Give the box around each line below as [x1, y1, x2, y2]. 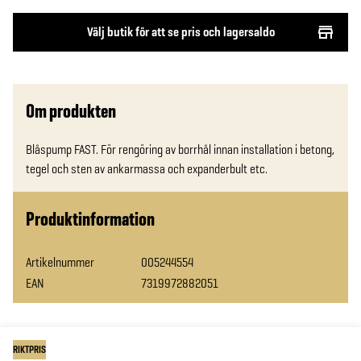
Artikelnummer [26, 254, 94, 271]
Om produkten [26, 98, 116, 123]
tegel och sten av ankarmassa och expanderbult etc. [26, 160, 268, 177]
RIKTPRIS [13, 343, 46, 356]
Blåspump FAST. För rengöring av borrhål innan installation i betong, [26, 141, 334, 158]
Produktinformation [26, 206, 155, 231]
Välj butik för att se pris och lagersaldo [86, 23, 275, 40]
